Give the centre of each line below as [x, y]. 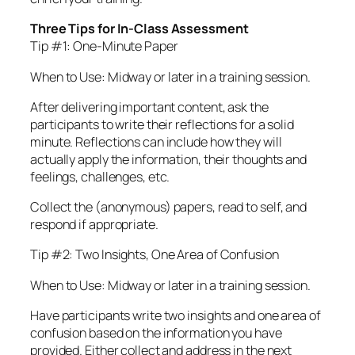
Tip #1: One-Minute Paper [104, 46]
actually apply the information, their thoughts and [168, 159]
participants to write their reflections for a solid [162, 124]
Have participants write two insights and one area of [176, 315]
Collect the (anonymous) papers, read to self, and [169, 207]
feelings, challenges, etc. [100, 176]
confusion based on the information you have [156, 332]
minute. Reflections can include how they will [156, 141]
